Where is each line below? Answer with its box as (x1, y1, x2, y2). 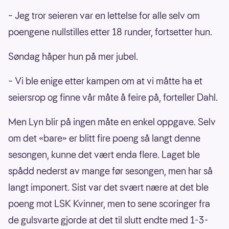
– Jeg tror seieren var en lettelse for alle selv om (8, 9, 200, 22)
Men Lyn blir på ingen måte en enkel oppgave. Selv (8, 116, 216, 129)
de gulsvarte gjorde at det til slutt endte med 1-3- (8, 214, 208, 227)
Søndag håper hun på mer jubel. (8, 50, 138, 63)
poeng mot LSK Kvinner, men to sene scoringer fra (8, 197, 210, 211)
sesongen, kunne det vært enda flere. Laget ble (8, 148, 200, 162)
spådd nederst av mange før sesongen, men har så (8, 165, 213, 178)
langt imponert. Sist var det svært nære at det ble (8, 181, 209, 194)
